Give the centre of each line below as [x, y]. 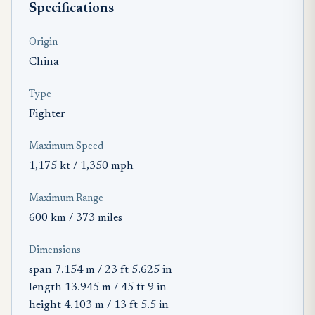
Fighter [47, 114]
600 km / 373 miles [76, 218]
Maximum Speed [66, 147]
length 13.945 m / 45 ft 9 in [98, 287]
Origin [43, 43]
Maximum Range [66, 199]
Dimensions [55, 251]
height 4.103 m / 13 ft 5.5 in [99, 305]
